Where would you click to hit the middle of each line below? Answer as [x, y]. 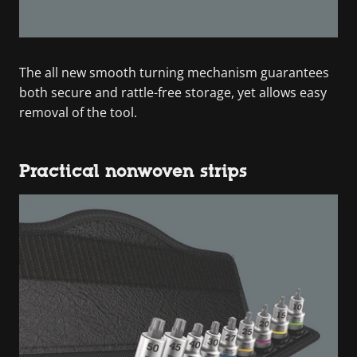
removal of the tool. [78, 112]
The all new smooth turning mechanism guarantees [174, 72]
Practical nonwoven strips [133, 171]
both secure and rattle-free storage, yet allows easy [173, 92]
